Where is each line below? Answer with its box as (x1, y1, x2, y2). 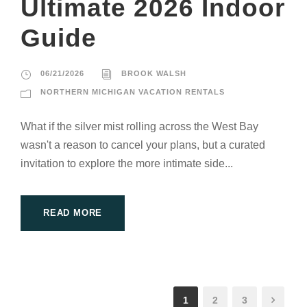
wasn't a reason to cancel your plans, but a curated (21, 139, 265, 151)
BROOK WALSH (121, 69, 186, 78)
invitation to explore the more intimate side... (21, 158, 233, 170)
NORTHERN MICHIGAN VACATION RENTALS (40, 88, 225, 97)
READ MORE (43, 208, 103, 219)
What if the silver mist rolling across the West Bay (21, 121, 258, 133)
